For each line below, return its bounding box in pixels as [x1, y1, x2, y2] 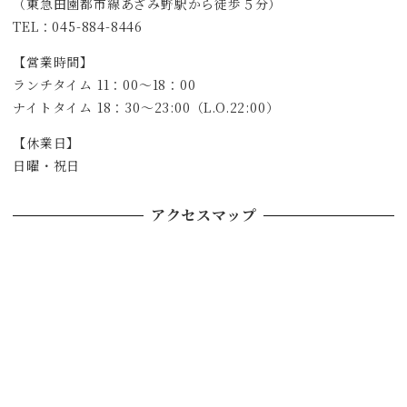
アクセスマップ [150, 204, 257, 226]
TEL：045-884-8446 [13, 16, 143, 35]
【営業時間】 [13, 52, 94, 71]
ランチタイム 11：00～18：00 [13, 74, 196, 94]
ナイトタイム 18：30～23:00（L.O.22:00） [13, 97, 280, 116]
